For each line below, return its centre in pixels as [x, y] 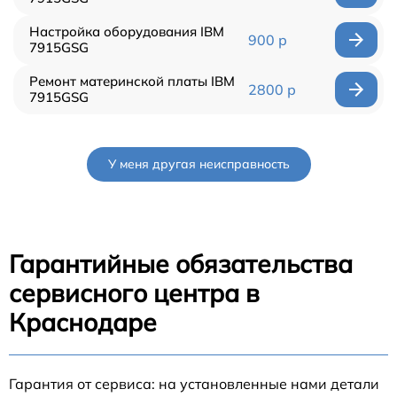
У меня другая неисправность [198, 163]
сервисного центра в [134, 292]
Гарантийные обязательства [181, 263]
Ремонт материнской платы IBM [132, 81]
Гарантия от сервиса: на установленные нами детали [194, 383]
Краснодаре [83, 322]
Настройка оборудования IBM [127, 31]
